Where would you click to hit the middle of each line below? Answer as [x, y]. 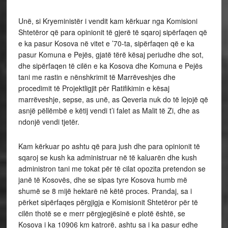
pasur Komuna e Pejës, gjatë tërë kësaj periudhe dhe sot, [111, 54]
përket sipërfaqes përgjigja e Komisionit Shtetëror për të [108, 202]
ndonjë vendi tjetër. [49, 122]
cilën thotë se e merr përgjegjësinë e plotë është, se [102, 213]
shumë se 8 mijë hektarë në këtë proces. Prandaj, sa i [105, 191]
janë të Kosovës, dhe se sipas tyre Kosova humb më [103, 180]
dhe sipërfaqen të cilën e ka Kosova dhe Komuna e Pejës [110, 66]
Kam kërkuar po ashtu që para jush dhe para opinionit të [109, 146]
